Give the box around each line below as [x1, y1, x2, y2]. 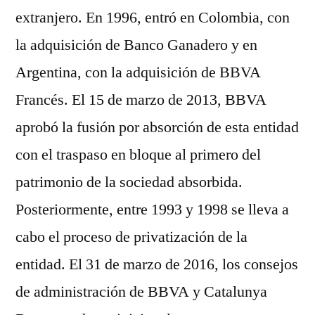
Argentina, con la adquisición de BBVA [15, 63, 261, 82]
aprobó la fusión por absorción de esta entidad [15, 117, 299, 137]
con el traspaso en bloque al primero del [15, 145, 261, 165]
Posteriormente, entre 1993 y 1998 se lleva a [15, 200, 289, 219]
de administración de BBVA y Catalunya [15, 282, 267, 302]
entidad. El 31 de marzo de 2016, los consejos [15, 255, 298, 274]
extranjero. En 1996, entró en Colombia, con [15, 8, 290, 27]
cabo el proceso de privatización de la [15, 227, 247, 247]
